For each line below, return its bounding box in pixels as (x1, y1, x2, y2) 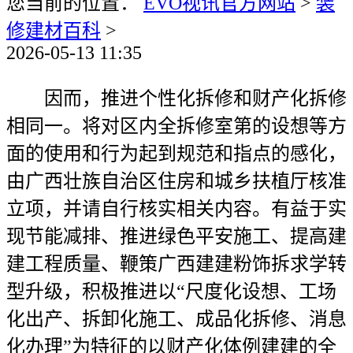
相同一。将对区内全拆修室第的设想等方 (6, 116, 347, 136)
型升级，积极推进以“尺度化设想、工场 (6, 281, 336, 302)
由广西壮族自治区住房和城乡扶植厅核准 (6, 171, 347, 191)
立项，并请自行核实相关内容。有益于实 (6, 199, 347, 219)
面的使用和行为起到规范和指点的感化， (6, 143, 347, 164)
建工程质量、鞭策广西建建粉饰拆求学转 (6, 254, 347, 274)
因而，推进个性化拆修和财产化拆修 (6, 88, 347, 109)
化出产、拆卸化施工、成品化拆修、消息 (6, 309, 347, 329)
